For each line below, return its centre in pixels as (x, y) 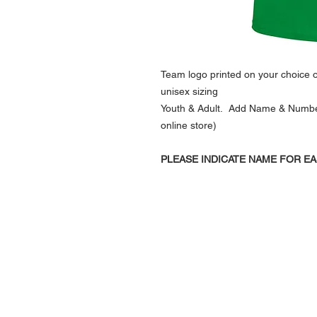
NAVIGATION (257, 236)
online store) (189, 126)
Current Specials (231, 295)
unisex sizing (189, 92)
